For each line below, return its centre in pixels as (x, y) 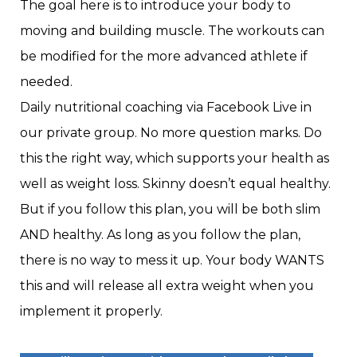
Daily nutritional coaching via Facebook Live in (166, 108)
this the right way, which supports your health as (175, 159)
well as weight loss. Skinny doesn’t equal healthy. (175, 184)
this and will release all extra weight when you (167, 286)
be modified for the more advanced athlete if (164, 57)
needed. (46, 82)
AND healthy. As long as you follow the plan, (160, 235)
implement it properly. (91, 312)
